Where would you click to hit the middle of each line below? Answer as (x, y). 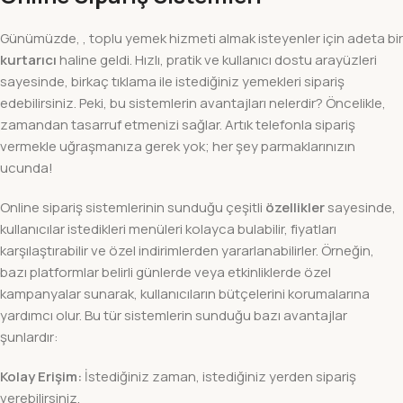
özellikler (295, 207)
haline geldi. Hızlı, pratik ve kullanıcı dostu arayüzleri (217, 59)
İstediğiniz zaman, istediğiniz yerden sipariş (219, 376)
